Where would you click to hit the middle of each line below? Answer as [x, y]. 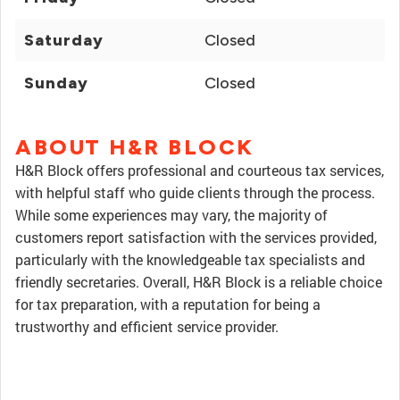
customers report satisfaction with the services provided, [196, 237]
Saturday [64, 40]
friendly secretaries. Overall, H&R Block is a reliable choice [199, 282]
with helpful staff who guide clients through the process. [195, 192]
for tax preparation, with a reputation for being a [168, 304]
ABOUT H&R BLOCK [135, 147]
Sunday [56, 83]
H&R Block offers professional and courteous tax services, [200, 170]
